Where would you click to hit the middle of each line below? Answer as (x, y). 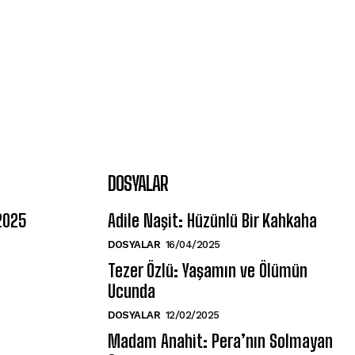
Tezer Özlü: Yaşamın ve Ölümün (208, 271)
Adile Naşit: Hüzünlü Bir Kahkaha (212, 221)
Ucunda (132, 292)
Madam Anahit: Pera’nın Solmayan (220, 342)
